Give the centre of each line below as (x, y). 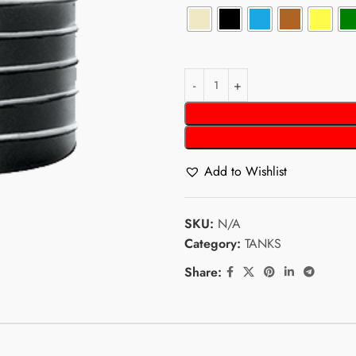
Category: (212, 244)
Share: (203, 272)
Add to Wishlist (245, 171)
